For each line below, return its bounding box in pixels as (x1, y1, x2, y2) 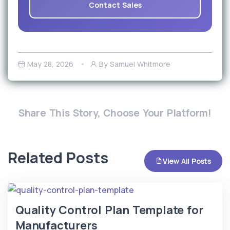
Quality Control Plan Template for (15, 202, 203, 218)
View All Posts (162, 156, 211, 166)
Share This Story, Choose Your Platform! (18, 106, 212, 120)
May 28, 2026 (27, 59, 73, 69)
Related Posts (8, 147, 108, 168)
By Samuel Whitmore (99, 59, 170, 69)
